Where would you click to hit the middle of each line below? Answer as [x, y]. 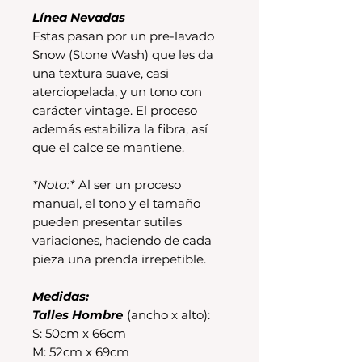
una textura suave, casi [101, 73]
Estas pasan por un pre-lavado [123, 36]
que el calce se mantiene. [108, 147]
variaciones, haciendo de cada [122, 240]
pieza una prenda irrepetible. [119, 259]
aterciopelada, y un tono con [117, 91]
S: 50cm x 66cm [79, 333]
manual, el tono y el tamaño [116, 203]
